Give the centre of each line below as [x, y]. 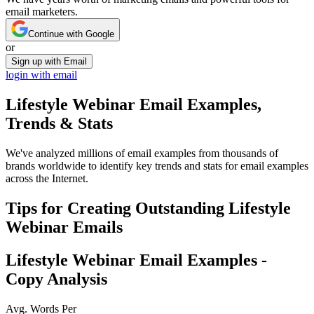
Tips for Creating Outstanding [117, 209]
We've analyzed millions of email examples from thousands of [142, 153]
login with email [41, 75]
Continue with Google [71, 34]
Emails [96, 227]
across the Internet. [47, 179]
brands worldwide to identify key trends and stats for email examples [157, 166]
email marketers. [42, 12]
